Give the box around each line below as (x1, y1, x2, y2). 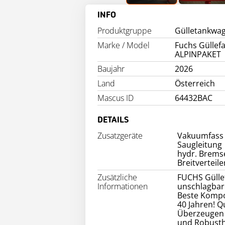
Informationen (97, 181, 148, 192)
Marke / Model (97, 40, 150, 51)
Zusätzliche (97, 172, 137, 183)
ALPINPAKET (175, 49, 221, 60)
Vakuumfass (177, 130, 223, 141)
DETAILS (97, 116, 129, 125)
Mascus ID (97, 92, 134, 103)
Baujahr (97, 63, 125, 74)
